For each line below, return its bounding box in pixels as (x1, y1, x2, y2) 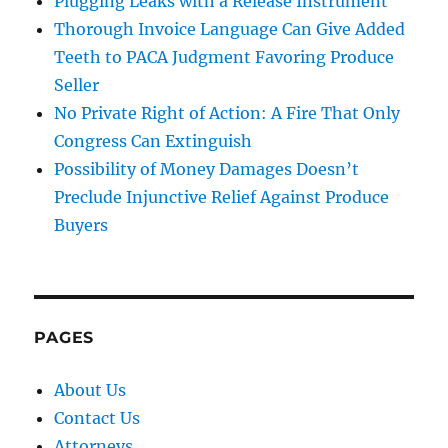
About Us (54, 379, 127, 400)
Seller (54, 74, 100, 95)
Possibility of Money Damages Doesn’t (54, 158, 360, 179)
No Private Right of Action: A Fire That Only (54, 102, 401, 123)
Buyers (54, 214, 109, 235)
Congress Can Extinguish (54, 130, 253, 151)
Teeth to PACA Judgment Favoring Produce (54, 46, 395, 67)
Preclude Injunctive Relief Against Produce (54, 186, 390, 207)
